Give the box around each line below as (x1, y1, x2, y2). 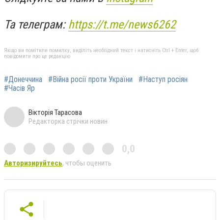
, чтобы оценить (62, 159, 111, 168)
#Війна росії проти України (48, 75, 133, 84)
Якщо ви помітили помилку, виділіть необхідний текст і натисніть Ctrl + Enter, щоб (4, 47, 198, 54)
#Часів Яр (4, 83, 35, 93)
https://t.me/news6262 (68, 17, 176, 31)
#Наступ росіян (138, 75, 188, 84)
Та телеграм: (4, 17, 68, 31)
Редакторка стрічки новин (28, 117, 108, 126)
